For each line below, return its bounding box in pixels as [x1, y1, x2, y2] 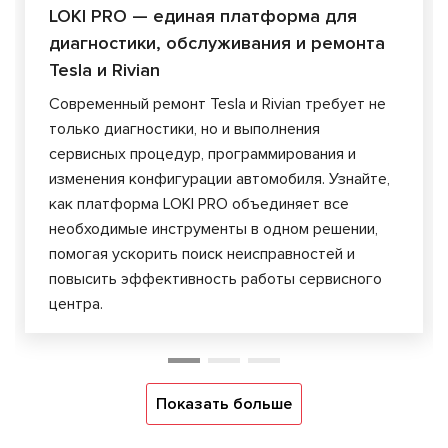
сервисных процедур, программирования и [49, 143, 356, 164]
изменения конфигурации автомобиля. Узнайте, [49, 168, 390, 189]
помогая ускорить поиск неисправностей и [49, 243, 355, 264]
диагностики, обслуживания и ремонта [49, 31, 385, 54]
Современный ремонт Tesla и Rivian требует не [49, 93, 386, 114]
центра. [49, 293, 103, 314]
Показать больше [156, 393, 292, 414]
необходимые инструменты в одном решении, [49, 218, 378, 239]
